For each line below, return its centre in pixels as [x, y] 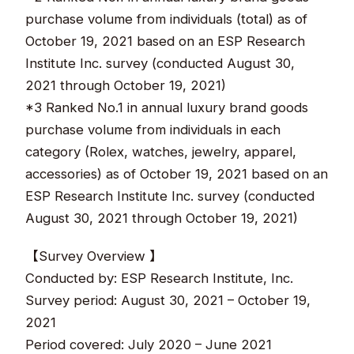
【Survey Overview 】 [94, 256]
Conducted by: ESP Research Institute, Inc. [160, 278]
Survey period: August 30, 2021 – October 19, [168, 300]
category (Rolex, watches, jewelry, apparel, [161, 151]
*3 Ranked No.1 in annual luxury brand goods [167, 107]
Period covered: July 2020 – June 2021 [149, 344]
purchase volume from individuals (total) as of [167, 19]
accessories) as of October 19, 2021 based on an [177, 173]
